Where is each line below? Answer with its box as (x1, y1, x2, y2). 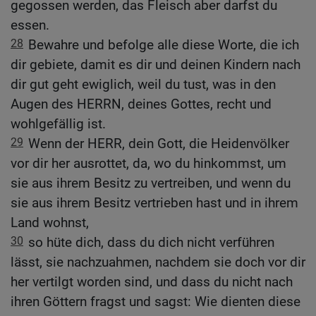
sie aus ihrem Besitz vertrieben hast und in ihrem (11, 195, 298, 212)
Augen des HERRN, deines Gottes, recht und (11, 96, 272, 113)
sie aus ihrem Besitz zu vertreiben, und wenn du (11, 175, 291, 192)
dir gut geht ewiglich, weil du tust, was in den (11, 76, 276, 93)
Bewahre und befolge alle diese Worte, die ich (28, 37, 299, 54)
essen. (11, 17, 49, 34)
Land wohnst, (11, 214, 89, 231)
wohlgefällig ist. (11, 116, 106, 133)
